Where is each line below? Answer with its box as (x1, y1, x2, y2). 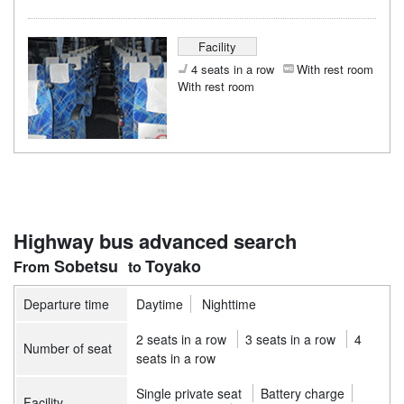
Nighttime (202, 295, 256, 314)
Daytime (136, 295, 183, 314)
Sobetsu (53, 254, 118, 279)
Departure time (23, 295, 109, 314)
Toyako (145, 254, 202, 279)
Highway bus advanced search (14, 226, 297, 256)
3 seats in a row (245, 330, 335, 349)
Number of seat (23, 339, 112, 358)
